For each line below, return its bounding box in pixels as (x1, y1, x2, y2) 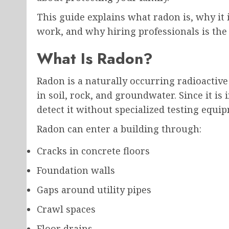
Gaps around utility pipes (37, 184, 151, 196)
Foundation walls (37, 164, 115, 177)
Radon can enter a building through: (37, 123, 201, 135)
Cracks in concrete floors (37, 145, 150, 157)
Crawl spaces (37, 203, 96, 216)
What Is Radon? (37, 48, 153, 70)
